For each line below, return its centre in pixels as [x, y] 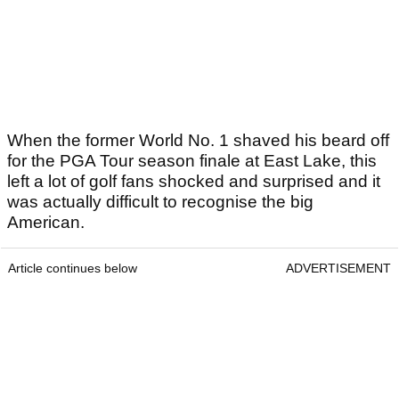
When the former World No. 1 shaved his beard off [198, 141]
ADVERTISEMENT [338, 269]
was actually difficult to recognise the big [160, 202]
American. [46, 223]
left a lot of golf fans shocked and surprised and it [194, 182]
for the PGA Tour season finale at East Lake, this [192, 161]
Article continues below [73, 269]
